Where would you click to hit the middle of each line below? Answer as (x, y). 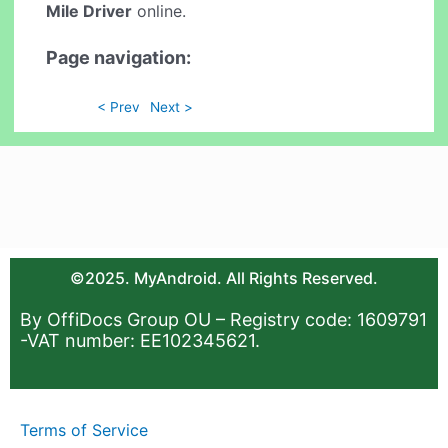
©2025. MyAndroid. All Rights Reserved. (224, 277)
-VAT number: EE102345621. (140, 340)
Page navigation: (119, 58)
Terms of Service (84, 430)
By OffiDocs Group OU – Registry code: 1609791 (223, 319)
